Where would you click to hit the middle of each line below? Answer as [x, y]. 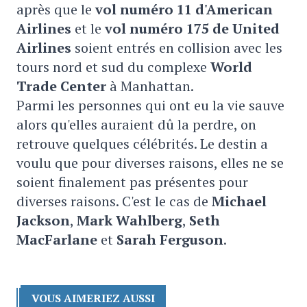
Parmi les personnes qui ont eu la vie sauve [150, 105]
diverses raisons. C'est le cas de [114, 201]
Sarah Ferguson [170, 240]
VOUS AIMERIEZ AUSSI [93, 298]
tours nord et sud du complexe [113, 67]
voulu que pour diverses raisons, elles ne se [150, 163]
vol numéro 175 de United [192, 28]
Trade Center [61, 86]
